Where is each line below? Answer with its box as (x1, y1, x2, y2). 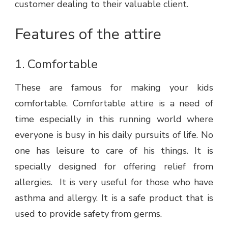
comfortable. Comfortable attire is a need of (15, 97, 213, 109)
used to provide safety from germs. (15, 207, 162, 220)
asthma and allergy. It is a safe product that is (15, 191, 213, 204)
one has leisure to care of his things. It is (15, 144, 213, 157)
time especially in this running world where (15, 112, 213, 125)
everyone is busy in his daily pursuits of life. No (15, 128, 213, 141)
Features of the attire (15, 23, 161, 45)
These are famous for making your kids (15, 81, 213, 94)
